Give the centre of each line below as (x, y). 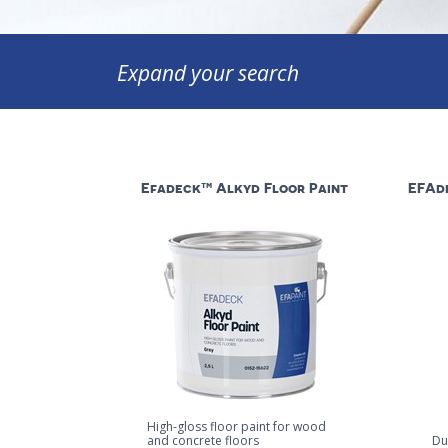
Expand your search (208, 73)
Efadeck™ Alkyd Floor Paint (244, 188)
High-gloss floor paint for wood (236, 427)
